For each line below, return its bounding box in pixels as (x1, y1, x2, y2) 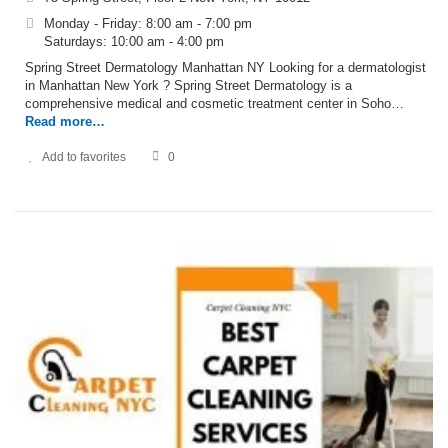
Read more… (25, 113, 105, 129)
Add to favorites (42, 149, 126, 164)
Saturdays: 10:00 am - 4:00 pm (44, 33, 224, 49)
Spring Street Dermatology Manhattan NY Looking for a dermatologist (25, 59, 426, 75)
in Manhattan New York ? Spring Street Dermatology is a (25, 77, 352, 93)
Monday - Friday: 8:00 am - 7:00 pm (44, 15, 252, 31)
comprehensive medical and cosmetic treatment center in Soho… (25, 95, 404, 111)
